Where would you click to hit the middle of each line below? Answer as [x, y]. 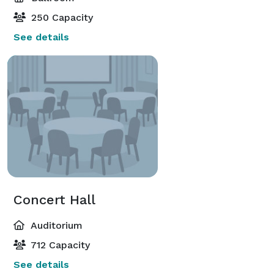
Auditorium [55, 225]
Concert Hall [54, 199]
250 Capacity [61, 17]
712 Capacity [59, 245]
